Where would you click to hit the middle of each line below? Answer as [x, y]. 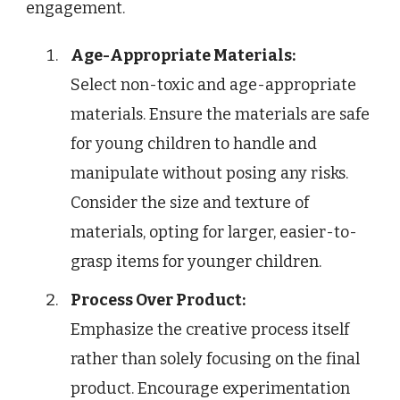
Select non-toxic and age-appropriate [213, 85]
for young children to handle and [194, 144]
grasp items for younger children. [196, 262]
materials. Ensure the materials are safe [220, 115]
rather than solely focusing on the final [215, 359]
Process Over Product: [158, 300]
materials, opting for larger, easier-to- [214, 233]
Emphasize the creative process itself [210, 330]
